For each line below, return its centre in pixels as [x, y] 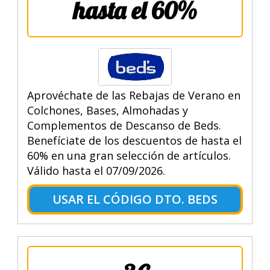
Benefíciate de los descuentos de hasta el [134, 140]
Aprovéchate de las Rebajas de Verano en [133, 95]
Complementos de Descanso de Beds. [124, 125]
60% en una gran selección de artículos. [129, 155]
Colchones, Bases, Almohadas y [107, 110]
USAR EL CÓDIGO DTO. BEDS [135, 199]
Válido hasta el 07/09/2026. [96, 170]
